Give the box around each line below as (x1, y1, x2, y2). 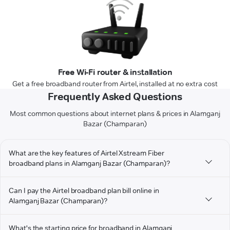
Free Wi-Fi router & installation (57, 67, 172, 78)
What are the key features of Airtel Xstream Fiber (9, 148, 164, 158)
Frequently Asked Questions (48, 90, 182, 103)
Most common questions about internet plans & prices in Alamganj (10, 109, 220, 119)
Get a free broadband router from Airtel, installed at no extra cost (12, 79, 218, 89)
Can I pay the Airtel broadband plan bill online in (9, 186, 159, 196)
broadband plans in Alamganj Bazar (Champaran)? (9, 159, 170, 168)
